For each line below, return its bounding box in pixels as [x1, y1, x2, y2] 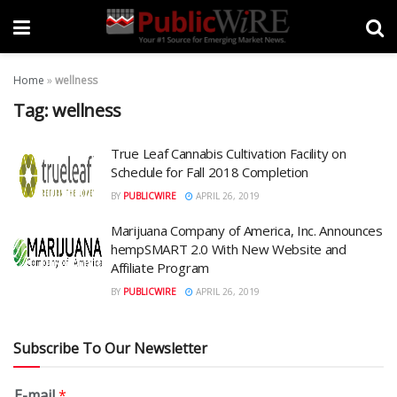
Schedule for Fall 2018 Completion [111, 163, 309, 181]
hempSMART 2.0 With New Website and [111, 239, 346, 258]
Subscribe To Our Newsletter [13, 338, 207, 358]
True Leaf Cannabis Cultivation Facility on [111, 144, 346, 162]
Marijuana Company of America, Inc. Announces [111, 221, 383, 239]
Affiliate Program [111, 258, 209, 276]
